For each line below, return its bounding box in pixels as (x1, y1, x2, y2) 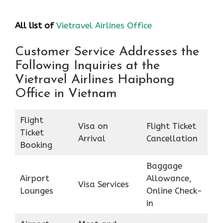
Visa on (78, 121, 108, 131)
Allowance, (146, 173, 192, 184)
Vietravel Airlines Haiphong (15, 73, 175, 87)
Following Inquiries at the (15, 59, 160, 73)
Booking (19, 140, 52, 150)
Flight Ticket (146, 121, 196, 131)
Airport (19, 173, 49, 184)
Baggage (146, 161, 182, 171)
